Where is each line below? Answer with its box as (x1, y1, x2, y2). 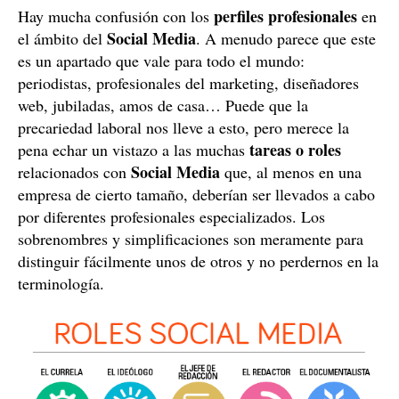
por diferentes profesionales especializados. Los (18, 206, 325, 227)
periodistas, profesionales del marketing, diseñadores (18, 72, 359, 94)
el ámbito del (18, 28, 107, 49)
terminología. (18, 273, 104, 294)
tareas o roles (249, 138, 341, 161)
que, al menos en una (220, 161, 362, 183)
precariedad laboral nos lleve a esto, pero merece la (18, 117, 349, 138)
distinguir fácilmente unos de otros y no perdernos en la (18, 250, 379, 272)
